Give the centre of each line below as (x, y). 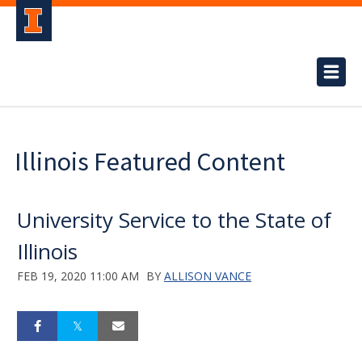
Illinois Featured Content (150, 162)
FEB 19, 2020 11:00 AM (78, 276)
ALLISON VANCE (208, 276)
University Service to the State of (174, 220)
